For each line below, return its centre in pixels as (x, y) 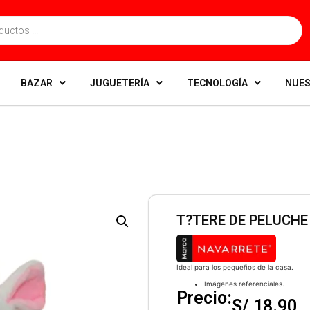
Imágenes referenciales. (244, 284)
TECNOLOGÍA (217, 83)
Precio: (204, 298)
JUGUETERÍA (120, 83)
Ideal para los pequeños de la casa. (235, 267)
